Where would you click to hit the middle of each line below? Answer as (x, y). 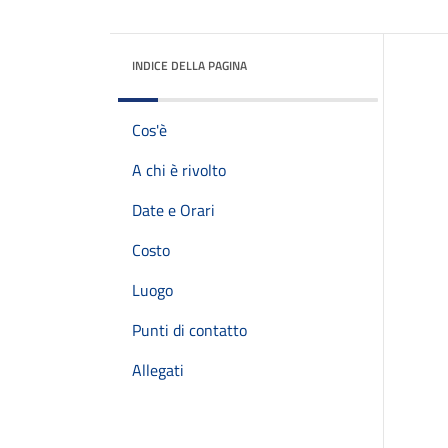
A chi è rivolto (179, 170)
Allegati (158, 370)
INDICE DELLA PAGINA (189, 65)
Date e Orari (173, 210)
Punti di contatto (189, 330)
